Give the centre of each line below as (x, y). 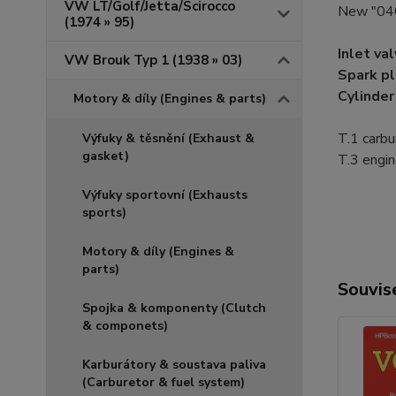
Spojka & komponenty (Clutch (174, 308)
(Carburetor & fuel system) (164, 382)
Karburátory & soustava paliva (174, 365)
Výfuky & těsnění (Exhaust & (168, 138)
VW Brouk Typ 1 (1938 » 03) (153, 60)
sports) (104, 213)
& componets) (125, 326)
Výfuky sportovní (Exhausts (165, 195)
